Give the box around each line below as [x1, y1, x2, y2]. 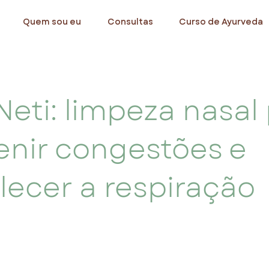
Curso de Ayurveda [179, 16, 263, 28]
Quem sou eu [23, 16, 81, 28]
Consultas [107, 16, 153, 28]
